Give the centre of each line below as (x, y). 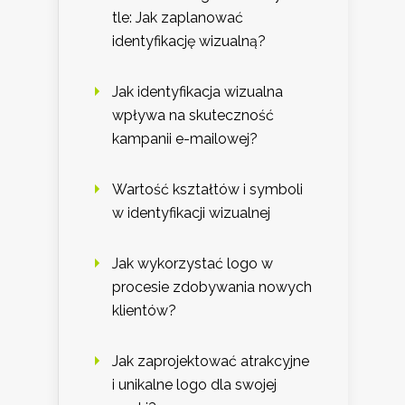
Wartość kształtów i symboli (207, 189)
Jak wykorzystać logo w (193, 263)
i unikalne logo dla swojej (194, 384)
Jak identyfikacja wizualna (198, 91)
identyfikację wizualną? (189, 41)
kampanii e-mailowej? (185, 138)
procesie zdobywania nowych (212, 287)
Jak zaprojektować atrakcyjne (211, 361)
